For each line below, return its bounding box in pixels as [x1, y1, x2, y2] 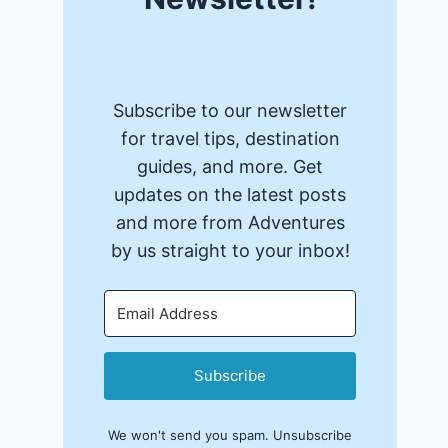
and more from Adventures [115, 211, 345, 233]
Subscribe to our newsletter [113, 99, 348, 121]
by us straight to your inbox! [110, 239, 350, 261]
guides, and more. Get [137, 155, 324, 177]
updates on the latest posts [114, 183, 347, 205]
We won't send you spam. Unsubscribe [108, 426, 353, 443]
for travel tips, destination [120, 127, 340, 149]
